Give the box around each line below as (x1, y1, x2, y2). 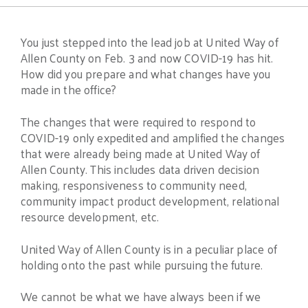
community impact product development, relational (21, 190, 280, 211)
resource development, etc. (21, 206, 159, 227)
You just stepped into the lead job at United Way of (21, 32, 278, 52)
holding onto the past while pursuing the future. (21, 254, 263, 275)
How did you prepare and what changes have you (21, 63, 271, 84)
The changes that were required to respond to (21, 111, 256, 132)
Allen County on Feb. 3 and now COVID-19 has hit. (21, 47, 274, 68)
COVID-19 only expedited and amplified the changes (21, 126, 285, 148)
